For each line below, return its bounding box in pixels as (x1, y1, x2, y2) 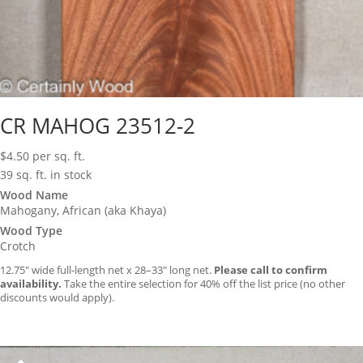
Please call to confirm (214, 262, 327, 277)
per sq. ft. (32, 147, 85, 164)
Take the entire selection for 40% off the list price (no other (62, 275, 345, 291)
